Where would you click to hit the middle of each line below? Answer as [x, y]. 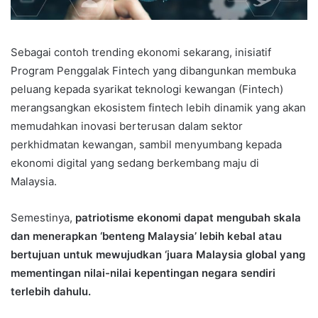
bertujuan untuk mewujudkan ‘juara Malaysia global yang [158, 255]
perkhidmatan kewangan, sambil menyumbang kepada [146, 145]
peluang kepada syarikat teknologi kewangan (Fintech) [147, 89]
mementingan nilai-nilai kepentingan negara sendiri [143, 273]
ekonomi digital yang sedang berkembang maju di [135, 163]
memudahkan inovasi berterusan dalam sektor [127, 126]
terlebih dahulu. [51, 292]
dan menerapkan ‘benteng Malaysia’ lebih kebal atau [146, 236]
